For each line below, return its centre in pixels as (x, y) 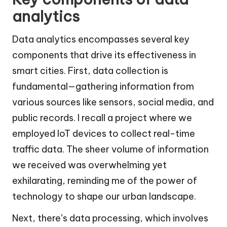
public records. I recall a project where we (102, 118)
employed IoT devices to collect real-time (104, 134)
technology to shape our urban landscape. (104, 197)
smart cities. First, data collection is (90, 71)
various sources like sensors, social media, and (113, 102)
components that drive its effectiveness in (104, 55)
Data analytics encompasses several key (101, 40)
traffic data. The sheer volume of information (110, 149)
